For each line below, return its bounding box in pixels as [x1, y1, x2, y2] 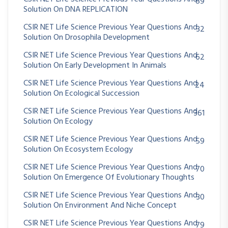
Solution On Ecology [23, 115, 93, 129]
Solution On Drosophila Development [23, 31, 150, 45]
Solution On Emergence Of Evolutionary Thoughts [23, 171, 194, 185]
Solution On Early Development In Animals [23, 59, 166, 73]
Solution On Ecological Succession [23, 87, 139, 101]
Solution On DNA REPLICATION [23, 3, 128, 17]
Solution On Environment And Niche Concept [23, 199, 177, 213]
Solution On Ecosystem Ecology [23, 143, 133, 157]
